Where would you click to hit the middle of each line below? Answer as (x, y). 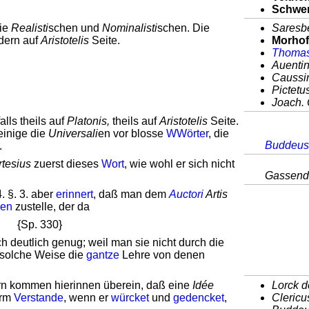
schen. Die (183, 28)
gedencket (199, 298)
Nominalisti (130, 28)
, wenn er (87, 298)
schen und (75, 28)
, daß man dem (131, 194)
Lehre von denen (162, 255)
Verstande (39, 298)
